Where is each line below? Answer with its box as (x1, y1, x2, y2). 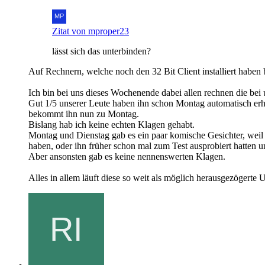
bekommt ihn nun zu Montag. (28, 108, 139, 119)
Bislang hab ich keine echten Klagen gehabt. (28, 119, 195, 130)
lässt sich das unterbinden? (52, 46, 151, 56)
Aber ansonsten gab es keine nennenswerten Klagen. (28, 151, 225, 161)
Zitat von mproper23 (52, 25, 129, 36)
